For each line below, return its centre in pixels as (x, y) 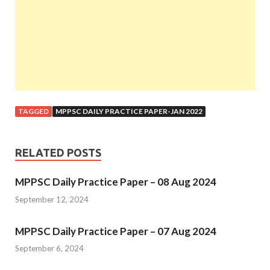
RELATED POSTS (58, 153)
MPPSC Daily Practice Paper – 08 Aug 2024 (116, 182)
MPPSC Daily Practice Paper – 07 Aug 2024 (116, 231)
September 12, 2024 (52, 199)
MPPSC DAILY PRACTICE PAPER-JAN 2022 (129, 111)
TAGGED (33, 111)
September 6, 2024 (49, 249)
